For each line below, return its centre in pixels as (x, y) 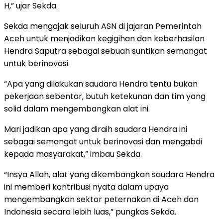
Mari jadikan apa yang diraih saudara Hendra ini (96, 129)
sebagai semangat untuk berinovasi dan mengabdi (103, 142)
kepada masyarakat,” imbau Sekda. (73, 154)
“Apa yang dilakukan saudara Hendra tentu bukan (101, 84)
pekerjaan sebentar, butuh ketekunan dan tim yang (105, 97)
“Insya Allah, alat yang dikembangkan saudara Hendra (109, 175)
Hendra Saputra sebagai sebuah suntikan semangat (106, 51)
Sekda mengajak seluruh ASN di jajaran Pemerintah (103, 26)
